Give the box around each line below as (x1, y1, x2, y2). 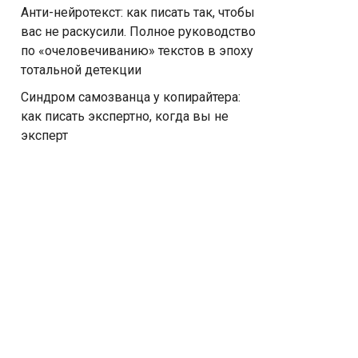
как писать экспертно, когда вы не (21, 109, 229, 124)
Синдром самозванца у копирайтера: (21, 89, 241, 105)
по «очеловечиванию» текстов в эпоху (21, 43, 253, 58)
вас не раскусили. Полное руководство (21, 24, 256, 39)
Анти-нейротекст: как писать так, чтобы (21, 5, 255, 20)
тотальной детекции (21, 62, 141, 78)
